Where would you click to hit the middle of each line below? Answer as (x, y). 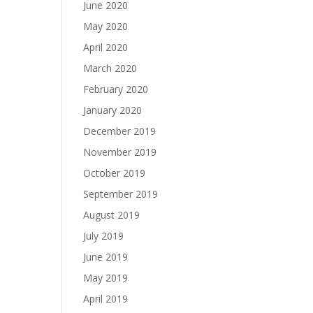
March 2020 (110, 68)
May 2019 (106, 278)
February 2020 (116, 89)
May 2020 (106, 26)
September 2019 (121, 194)
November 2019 (120, 152)
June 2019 (106, 257)
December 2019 (120, 131)
